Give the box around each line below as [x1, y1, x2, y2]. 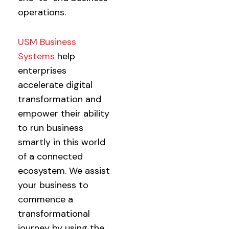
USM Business [18, 36, 76, 48]
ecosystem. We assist [18, 165, 110, 177]
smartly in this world [18, 136, 105, 148]
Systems [18, 50, 55, 62]
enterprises [18, 64, 66, 77]
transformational [18, 208, 90, 220]
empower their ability [18, 107, 109, 120]
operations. [18, 6, 66, 18]
